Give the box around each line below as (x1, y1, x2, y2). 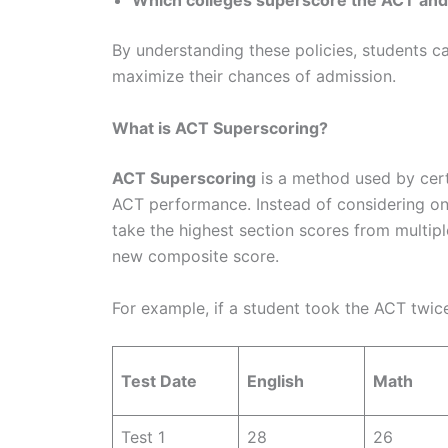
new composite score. (112, 245, 284, 266)
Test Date (121, 371, 197, 392)
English (247, 371, 304, 392)
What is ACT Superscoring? (112, 117, 328, 138)
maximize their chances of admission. (112, 66, 401, 87)
